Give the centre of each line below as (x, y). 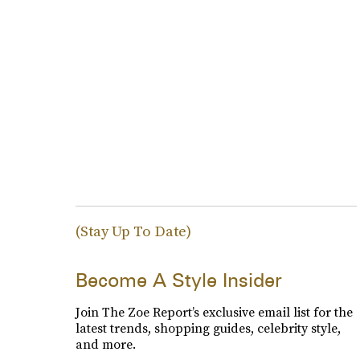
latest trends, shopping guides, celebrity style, (208, 328)
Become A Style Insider (178, 280)
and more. (105, 344)
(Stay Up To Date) (133, 231)
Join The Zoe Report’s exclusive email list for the (214, 312)
